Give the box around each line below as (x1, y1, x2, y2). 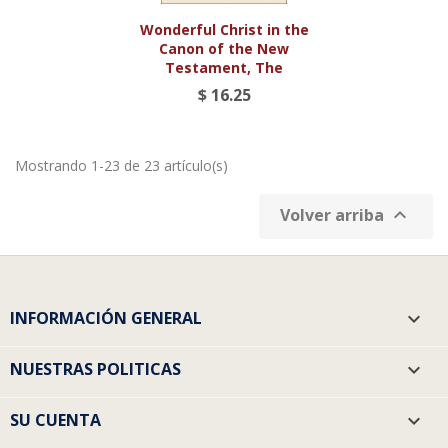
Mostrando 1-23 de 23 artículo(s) (15, 156, 228, 176)
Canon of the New (159, 39, 289, 59)
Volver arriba (280, 204, 388, 227)
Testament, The (165, 58, 283, 78)
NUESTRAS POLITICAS (10, 358, 181, 381)
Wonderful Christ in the (139, 20, 309, 40)
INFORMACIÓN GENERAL (10, 307, 202, 330)
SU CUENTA (10, 409, 101, 432)
